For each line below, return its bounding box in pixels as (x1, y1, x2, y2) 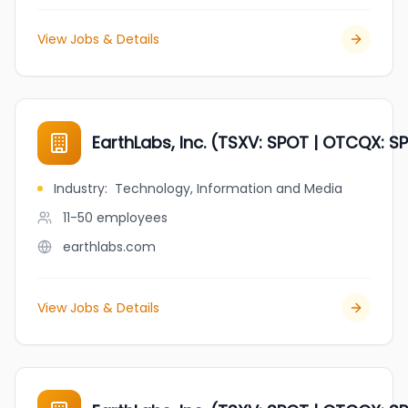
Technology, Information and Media (115, 179, 342, 198)
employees (97, 209, 168, 227)
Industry (54, 179, 105, 198)
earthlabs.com (63, 238, 156, 256)
